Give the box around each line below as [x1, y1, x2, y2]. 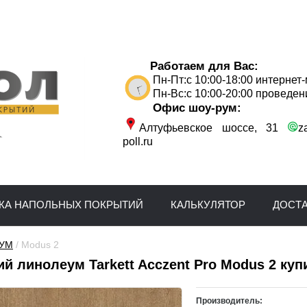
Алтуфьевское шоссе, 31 [139, 122, 288, 134]
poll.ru [123, 136, 153, 147]
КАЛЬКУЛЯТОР [171, 199, 245, 210]
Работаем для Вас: [123, 59, 258, 73]
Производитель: [195, 296, 262, 306]
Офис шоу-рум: [153, 101, 241, 114]
